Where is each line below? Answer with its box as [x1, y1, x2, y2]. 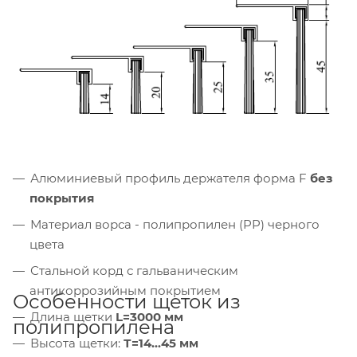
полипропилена [13, 315, 175, 339]
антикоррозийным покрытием [29, 282, 221, 298]
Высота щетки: [30, 335, 124, 351]
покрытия [29, 190, 94, 206]
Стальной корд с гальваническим [30, 262, 238, 278]
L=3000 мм [116, 308, 183, 324]
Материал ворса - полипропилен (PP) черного [30, 216, 320, 232]
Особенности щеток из [13, 289, 241, 313]
